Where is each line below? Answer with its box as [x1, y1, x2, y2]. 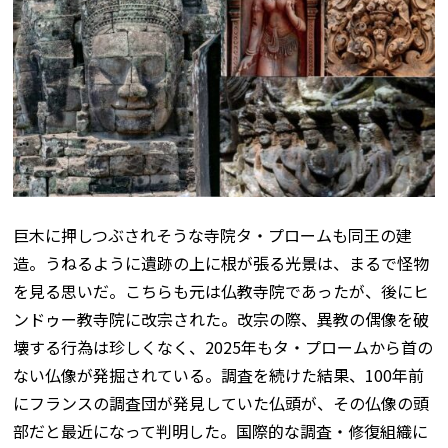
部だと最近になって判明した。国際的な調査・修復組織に [13, 419, 429, 444]
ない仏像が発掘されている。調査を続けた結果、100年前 [13, 363, 425, 388]
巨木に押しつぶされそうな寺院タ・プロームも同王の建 [13, 223, 413, 248]
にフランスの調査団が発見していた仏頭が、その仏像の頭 [13, 391, 430, 416]
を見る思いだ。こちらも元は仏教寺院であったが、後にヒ [13, 279, 430, 304]
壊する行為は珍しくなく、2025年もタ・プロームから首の [13, 335, 434, 360]
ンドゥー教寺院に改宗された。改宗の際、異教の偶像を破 [13, 307, 430, 332]
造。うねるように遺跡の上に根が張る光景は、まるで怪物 [13, 251, 430, 276]
